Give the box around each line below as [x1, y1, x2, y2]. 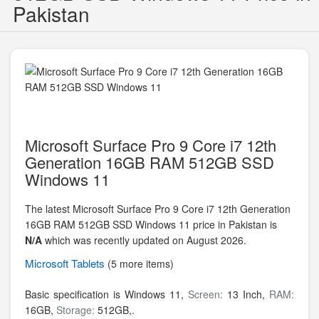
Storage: [56, 303, 98, 317]
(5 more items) [108, 256, 174, 271]
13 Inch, [227, 287, 269, 301]
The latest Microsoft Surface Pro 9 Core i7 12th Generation [25, 202, 291, 216]
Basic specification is [25, 287, 125, 301]
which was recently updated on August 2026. [42, 233, 246, 247]
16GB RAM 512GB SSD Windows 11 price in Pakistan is [25, 217, 277, 231]
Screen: [188, 287, 227, 301]
